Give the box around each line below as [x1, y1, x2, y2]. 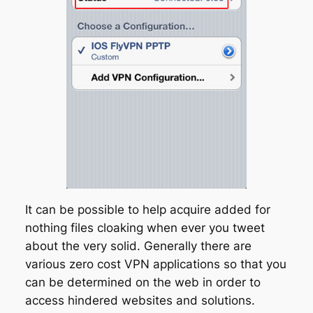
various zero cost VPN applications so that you [24, 256, 286, 271]
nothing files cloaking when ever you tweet [24, 220, 265, 235]
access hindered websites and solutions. [24, 293, 255, 307]
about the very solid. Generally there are [24, 238, 252, 253]
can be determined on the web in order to [24, 275, 261, 289]
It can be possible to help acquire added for [24, 202, 270, 217]
